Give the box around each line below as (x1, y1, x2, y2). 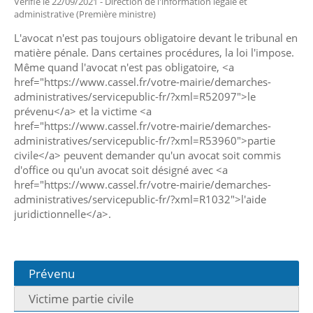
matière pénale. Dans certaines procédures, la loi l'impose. (14, 45, 294, 59)
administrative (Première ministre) (14, 7, 156, 20)
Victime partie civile (29, 291, 134, 307)
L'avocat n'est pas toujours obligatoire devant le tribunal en (14, 30, 298, 45)
